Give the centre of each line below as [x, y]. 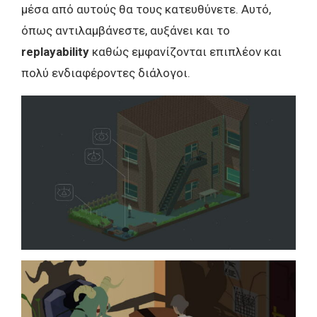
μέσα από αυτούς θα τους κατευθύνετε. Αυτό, [146, 9]
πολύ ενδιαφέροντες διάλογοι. [106, 73]
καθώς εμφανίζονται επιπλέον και [187, 51]
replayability [57, 51]
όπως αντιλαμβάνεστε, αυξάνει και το [126, 30]
